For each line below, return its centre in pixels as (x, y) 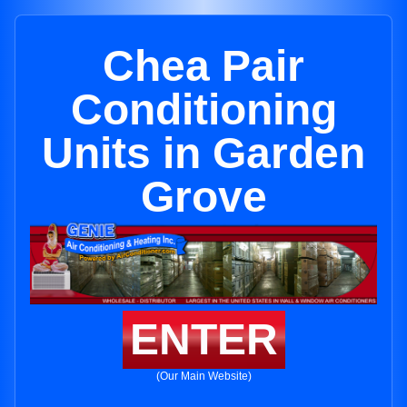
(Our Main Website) (203, 377)
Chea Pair (203, 66)
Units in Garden (203, 153)
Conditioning (203, 109)
